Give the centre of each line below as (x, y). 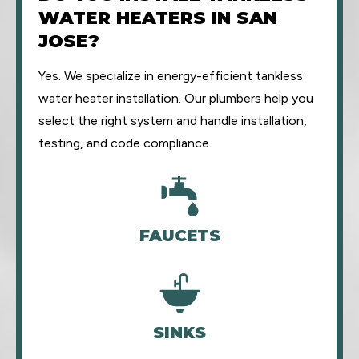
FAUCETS (179, 236)
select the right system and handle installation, (173, 121)
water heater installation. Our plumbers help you (176, 98)
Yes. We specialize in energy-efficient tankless (171, 76)
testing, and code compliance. (125, 143)
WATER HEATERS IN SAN (158, 18)
